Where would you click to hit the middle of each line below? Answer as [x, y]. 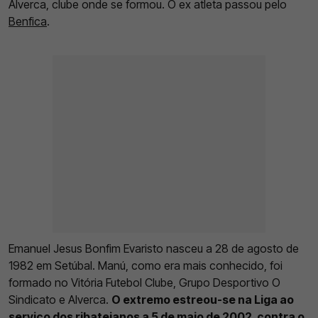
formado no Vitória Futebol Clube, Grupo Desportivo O [144, 282]
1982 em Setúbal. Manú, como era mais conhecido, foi [146, 265]
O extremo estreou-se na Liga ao [203, 299]
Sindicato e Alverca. [60, 299]
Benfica [28, 21]
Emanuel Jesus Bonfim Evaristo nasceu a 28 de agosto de [154, 248]
